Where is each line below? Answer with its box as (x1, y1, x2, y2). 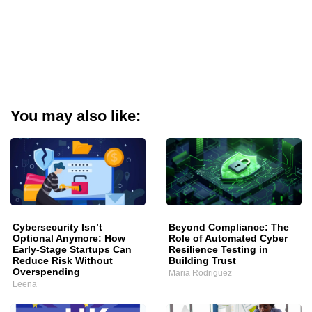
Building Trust (169, 255, 236, 267)
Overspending (13, 266, 80, 278)
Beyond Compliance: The (169, 221, 289, 233)
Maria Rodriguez (169, 268, 232, 279)
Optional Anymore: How (13, 233, 125, 244)
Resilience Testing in (169, 244, 268, 256)
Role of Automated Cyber (169, 233, 288, 244)
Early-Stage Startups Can (13, 244, 132, 256)
